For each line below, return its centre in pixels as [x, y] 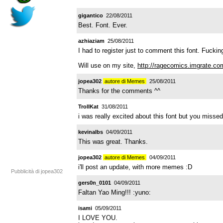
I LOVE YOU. [98, 218]
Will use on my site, [108, 65]
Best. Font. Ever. [103, 25]
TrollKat [88, 106]
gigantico [91, 15]
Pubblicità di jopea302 [37, 171]
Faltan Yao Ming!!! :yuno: [114, 192]
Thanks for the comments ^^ [119, 91]
